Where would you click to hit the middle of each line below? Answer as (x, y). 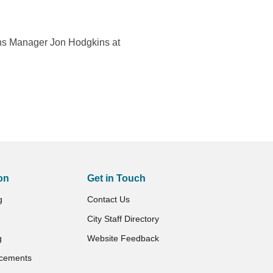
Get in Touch (117, 178)
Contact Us (109, 199)
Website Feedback (123, 238)
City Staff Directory (123, 219)
